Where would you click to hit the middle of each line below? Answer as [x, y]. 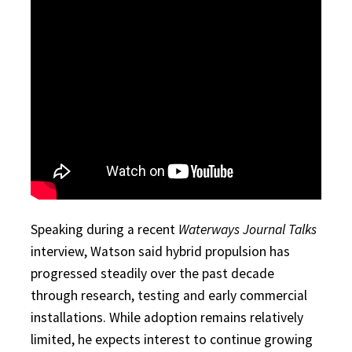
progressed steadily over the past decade [152, 273]
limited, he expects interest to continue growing [172, 339]
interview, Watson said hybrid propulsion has [160, 251]
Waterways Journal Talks [247, 229]
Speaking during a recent [104, 229]
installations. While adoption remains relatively [167, 317]
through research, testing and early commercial [169, 295]
